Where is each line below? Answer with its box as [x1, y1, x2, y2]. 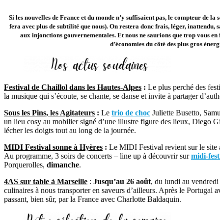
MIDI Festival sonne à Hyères [4, 142, 103, 151]
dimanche [47, 160, 79, 169]
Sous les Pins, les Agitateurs [4, 108, 95, 117]
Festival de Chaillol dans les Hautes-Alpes [4, 82, 141, 91]
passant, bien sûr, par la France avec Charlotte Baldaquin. [4, 194, 181, 203]
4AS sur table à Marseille [4, 177, 87, 186]
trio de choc [111, 108, 150, 117]
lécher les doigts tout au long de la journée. [4, 126, 136, 135]
